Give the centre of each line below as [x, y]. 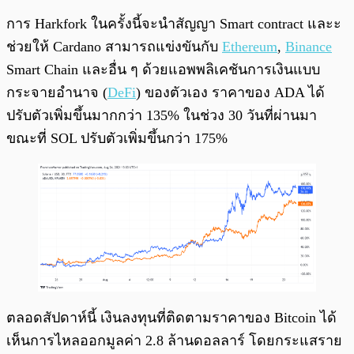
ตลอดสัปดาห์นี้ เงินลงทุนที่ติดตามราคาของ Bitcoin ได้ [171, 317]
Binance [309, 47]
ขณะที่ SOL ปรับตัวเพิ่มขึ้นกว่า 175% [117, 139]
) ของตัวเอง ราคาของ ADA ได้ [230, 93]
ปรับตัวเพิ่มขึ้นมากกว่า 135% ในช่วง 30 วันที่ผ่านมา [162, 116]
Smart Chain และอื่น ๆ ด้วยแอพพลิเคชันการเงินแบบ [163, 70]
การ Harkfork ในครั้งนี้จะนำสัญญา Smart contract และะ [174, 24]
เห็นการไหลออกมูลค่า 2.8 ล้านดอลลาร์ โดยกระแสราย [174, 340]
